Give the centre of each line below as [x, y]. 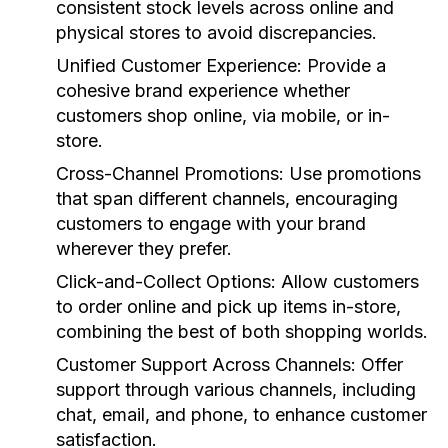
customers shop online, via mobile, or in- [223, 115]
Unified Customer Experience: [179, 65]
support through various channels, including [236, 389]
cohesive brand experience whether [203, 90]
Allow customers [347, 281]
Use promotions [352, 173]
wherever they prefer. [144, 248]
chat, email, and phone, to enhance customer [241, 414]
